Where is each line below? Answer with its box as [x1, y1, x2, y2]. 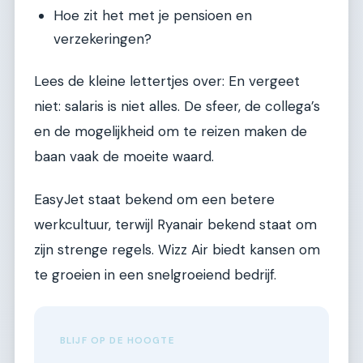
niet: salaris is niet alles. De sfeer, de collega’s [34, 96, 320, 115]
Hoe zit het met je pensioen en [53, 6, 252, 24]
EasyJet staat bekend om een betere [34, 190, 275, 209]
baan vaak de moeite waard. [34, 147, 214, 165]
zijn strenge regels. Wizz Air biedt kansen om [34, 241, 320, 259]
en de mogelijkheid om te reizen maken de [34, 122, 307, 140]
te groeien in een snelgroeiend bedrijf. [34, 266, 276, 284]
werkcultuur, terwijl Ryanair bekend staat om [34, 216, 317, 234]
